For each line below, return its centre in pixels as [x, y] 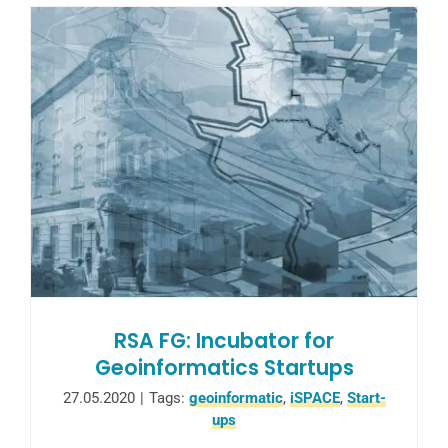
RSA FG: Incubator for [224, 340]
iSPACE [314, 397]
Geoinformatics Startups [224, 367]
